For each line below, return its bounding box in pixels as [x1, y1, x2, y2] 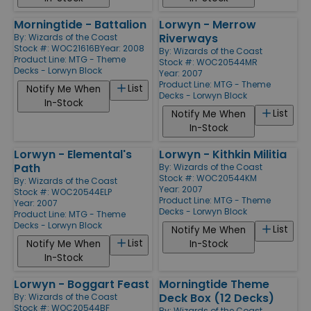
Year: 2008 [100, 42, 144, 54]
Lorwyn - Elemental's [14, 146, 132, 162]
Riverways [159, 30, 218, 47]
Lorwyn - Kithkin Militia [159, 146, 287, 162]
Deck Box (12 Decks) [159, 289, 274, 306]
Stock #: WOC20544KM [159, 171, 257, 184]
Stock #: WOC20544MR [159, 56, 258, 68]
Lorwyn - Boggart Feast [14, 276, 149, 292]
